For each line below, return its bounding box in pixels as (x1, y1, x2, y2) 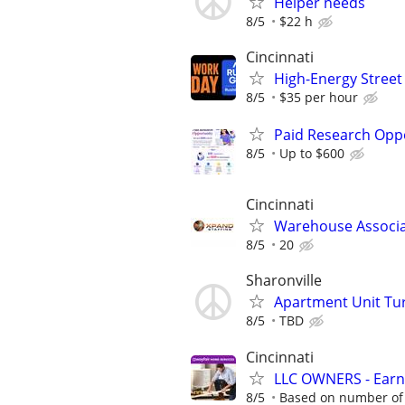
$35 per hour (279, 88, 358, 106)
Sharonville (246, 270, 322, 291)
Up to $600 (279, 144, 344, 162)
